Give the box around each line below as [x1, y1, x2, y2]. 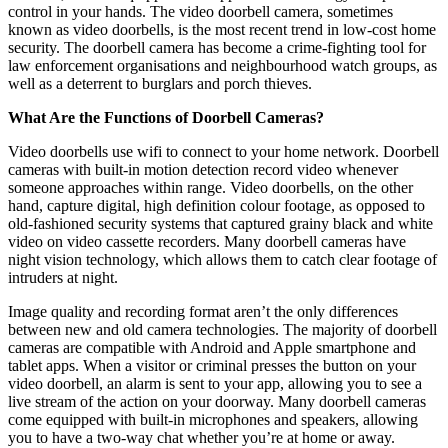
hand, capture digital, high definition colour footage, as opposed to [8, 196, 425, 214]
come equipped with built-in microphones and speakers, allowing [8, 410, 418, 428]
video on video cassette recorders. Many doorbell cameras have [8, 232, 406, 250]
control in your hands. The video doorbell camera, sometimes [8, 2, 393, 20]
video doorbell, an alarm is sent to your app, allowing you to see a [8, 374, 422, 392]
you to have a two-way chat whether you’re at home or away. [8, 428, 395, 446]
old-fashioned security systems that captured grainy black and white [8, 214, 433, 232]
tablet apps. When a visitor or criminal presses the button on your [8, 356, 416, 374]
